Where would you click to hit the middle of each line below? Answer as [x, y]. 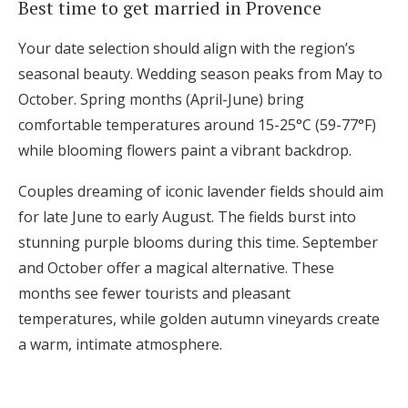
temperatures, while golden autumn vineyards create [199, 319]
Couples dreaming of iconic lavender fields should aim [201, 191]
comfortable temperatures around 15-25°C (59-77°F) [197, 125]
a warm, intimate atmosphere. [120, 344]
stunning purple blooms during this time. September [198, 242]
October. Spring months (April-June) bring [161, 99]
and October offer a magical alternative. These [176, 268]
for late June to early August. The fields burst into [187, 217]
